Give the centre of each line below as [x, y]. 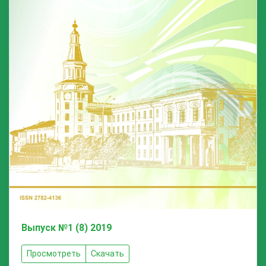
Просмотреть [54, 254]
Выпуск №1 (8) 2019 [66, 228]
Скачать [107, 254]
